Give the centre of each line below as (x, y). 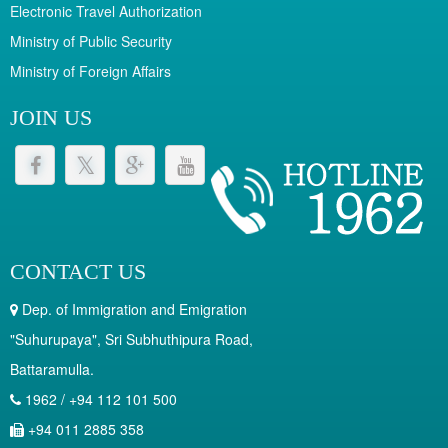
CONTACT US (78, 272)
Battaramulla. (52, 369)
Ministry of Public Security (91, 41)
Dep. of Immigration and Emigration (132, 309)
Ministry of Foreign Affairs (90, 71)
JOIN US (51, 118)
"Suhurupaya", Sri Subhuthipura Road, (131, 339)
